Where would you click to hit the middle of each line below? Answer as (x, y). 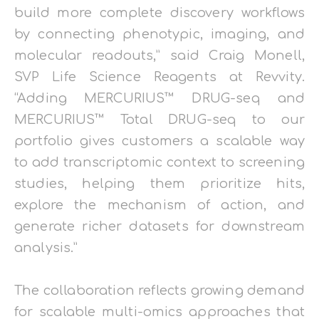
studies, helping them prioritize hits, (159, 184)
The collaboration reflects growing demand (159, 291)
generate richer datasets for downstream (159, 227)
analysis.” (46, 248)
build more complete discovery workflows (159, 13)
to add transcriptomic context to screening (159, 163)
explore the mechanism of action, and (159, 205)
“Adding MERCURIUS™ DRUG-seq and (159, 99)
